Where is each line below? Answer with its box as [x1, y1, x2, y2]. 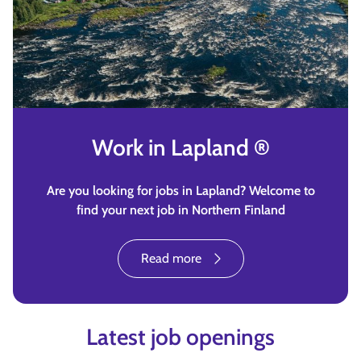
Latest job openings [86, 323, 275, 351]
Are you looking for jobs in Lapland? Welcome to [46, 183, 315, 198]
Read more [140, 251, 201, 266]
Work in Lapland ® [91, 134, 270, 161]
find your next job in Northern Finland [76, 202, 285, 218]
